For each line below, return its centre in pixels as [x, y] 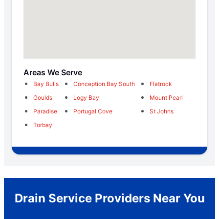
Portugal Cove [93, 111]
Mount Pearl [166, 98]
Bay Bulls [46, 84]
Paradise [45, 111]
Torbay [43, 125]
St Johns [162, 111]
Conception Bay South [104, 84]
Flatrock [161, 84]
